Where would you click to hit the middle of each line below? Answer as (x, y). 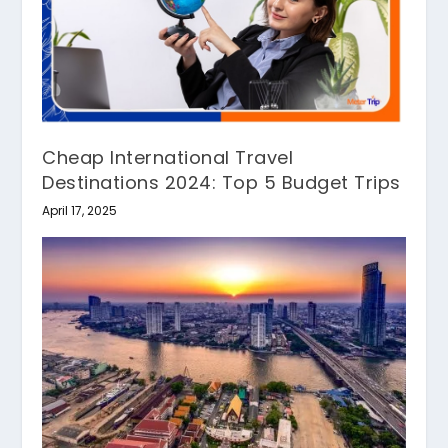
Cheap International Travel (168, 157)
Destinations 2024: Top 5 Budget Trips (221, 182)
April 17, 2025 (80, 210)
